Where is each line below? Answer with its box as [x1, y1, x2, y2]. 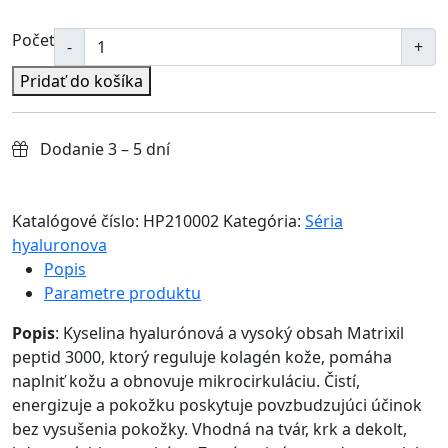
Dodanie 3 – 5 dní [36, 138, 170, 161]
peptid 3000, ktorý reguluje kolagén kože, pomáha [12, 346, 392, 369]
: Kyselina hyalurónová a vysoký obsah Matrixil [55, 322, 404, 345]
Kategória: [223, 210, 305, 233]
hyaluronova [12, 234, 107, 257]
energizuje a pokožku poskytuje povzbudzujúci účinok [12, 394, 422, 417]
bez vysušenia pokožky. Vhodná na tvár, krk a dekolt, [12, 418, 407, 441]
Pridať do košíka [20, 70, 143, 93]
